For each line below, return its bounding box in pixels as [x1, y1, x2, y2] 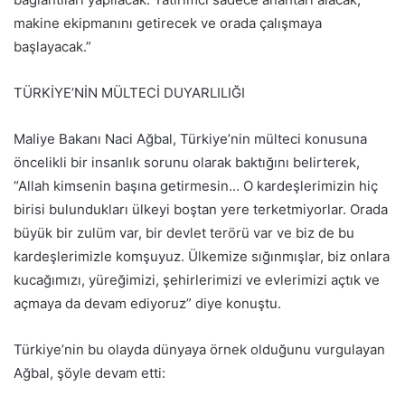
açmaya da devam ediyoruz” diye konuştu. [14, 295, 281, 312]
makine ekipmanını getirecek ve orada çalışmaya [14, 14, 322, 32]
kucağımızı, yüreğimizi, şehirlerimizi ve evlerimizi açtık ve [14, 271, 380, 288]
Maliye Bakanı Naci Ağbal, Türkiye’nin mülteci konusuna [14, 130, 367, 147]
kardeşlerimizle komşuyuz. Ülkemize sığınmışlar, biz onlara [14, 248, 390, 265]
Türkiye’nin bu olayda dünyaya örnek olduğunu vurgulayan [14, 341, 385, 358]
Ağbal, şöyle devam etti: [14, 364, 165, 381]
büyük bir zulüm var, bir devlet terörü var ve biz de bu [14, 224, 354, 241]
